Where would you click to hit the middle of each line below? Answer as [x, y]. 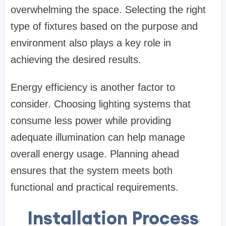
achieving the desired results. [76, 60]
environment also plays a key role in [91, 43]
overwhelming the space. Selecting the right [108, 10]
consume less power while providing [91, 121]
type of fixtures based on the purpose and [104, 26]
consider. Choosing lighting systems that [101, 104]
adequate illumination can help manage [98, 137]
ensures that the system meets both [92, 171]
